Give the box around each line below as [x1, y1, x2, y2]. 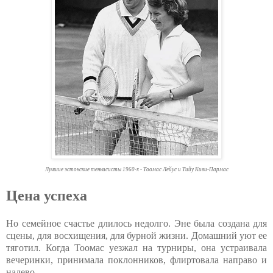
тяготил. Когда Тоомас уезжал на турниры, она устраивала [6, 243, 267, 253]
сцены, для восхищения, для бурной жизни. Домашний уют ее [6, 230, 267, 241]
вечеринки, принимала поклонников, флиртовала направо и [6, 255, 267, 266]
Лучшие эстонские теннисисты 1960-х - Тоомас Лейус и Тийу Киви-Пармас [44, 166, 229, 173]
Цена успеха [6, 188, 87, 204]
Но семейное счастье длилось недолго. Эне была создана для [6, 218, 267, 229]
